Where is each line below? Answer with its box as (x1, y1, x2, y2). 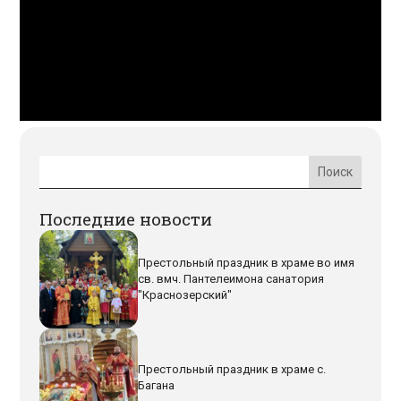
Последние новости (39, 208, 213, 230)
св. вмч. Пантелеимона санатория (138, 271, 325, 286)
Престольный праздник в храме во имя (138, 255, 355, 269)
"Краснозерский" (138, 287, 233, 302)
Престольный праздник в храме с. (138, 362, 327, 376)
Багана (138, 378, 175, 392)
